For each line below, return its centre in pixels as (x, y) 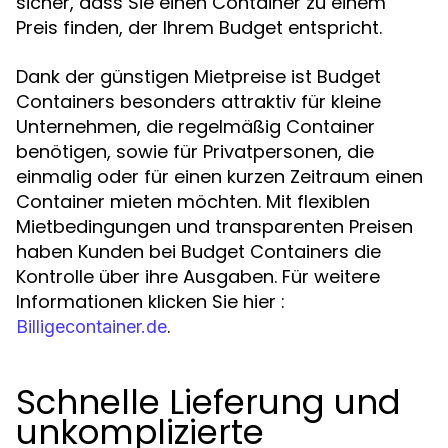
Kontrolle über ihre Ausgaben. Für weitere (198, 276)
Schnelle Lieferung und (208, 402)
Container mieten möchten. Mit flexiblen (193, 201)
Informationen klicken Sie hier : (150, 301)
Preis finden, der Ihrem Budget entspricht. (199, 27)
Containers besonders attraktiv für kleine (198, 101)
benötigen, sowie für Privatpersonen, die (195, 151)
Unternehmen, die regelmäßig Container (195, 126)
